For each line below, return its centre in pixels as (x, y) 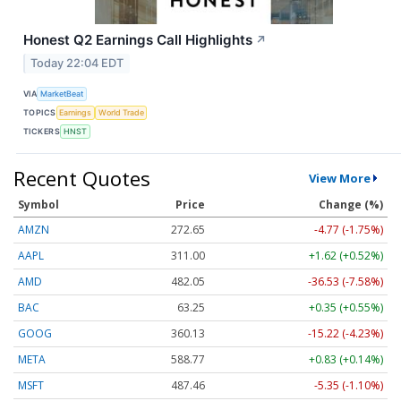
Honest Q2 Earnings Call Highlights (138, 39)
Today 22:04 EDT (77, 63)
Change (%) (351, 204)
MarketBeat (62, 94)
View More (339, 178)
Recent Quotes (82, 178)
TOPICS (40, 113)
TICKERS (42, 132)
